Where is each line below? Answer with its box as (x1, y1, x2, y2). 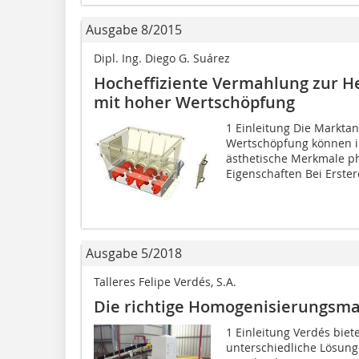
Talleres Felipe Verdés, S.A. (94, 273, 236, 289)
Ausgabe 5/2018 (86, 244, 182, 262)
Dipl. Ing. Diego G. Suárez (94, 50, 230, 66)
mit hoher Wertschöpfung (94, 91, 295, 113)
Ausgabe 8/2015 (86, 20, 182, 38)
